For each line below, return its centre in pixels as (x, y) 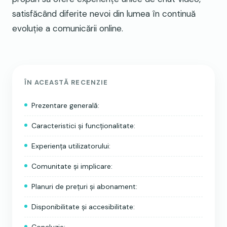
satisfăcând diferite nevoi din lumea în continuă (104, 13)
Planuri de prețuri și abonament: (84, 186)
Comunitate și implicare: (72, 166)
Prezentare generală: (65, 105)
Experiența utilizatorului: (71, 146)
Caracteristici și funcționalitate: (83, 125)
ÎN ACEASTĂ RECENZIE (66, 82)
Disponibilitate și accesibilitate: (83, 206)
